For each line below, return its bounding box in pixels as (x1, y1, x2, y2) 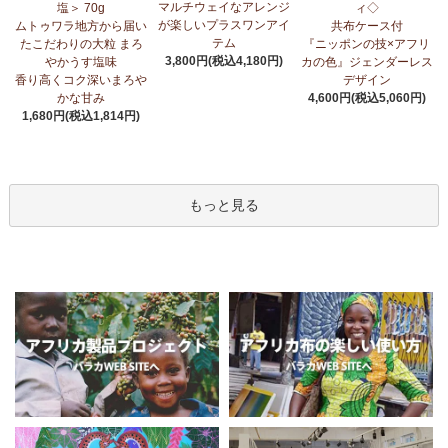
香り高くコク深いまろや (15, 72, 148, 87)
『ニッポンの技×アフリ (303, 36, 431, 51)
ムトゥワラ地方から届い (15, 18, 148, 33)
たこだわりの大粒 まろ (19, 36, 143, 51)
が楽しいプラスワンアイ (157, 17, 290, 32)
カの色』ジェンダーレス (300, 54, 433, 69)
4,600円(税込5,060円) (307, 90, 426, 105)
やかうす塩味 (45, 54, 118, 69)
